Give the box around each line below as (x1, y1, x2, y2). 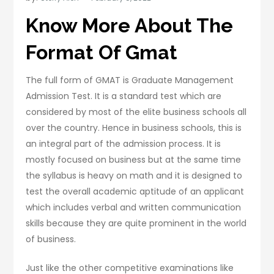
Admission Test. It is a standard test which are (26, 90, 222, 103)
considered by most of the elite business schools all (26, 106, 247, 119)
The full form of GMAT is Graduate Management (26, 74, 234, 87)
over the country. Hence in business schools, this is (26, 122, 242, 135)
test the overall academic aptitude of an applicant (26, 185, 245, 198)
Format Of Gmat (26, 41, 178, 64)
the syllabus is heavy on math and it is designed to (26, 169, 243, 182)
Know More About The (26, 14, 234, 37)
